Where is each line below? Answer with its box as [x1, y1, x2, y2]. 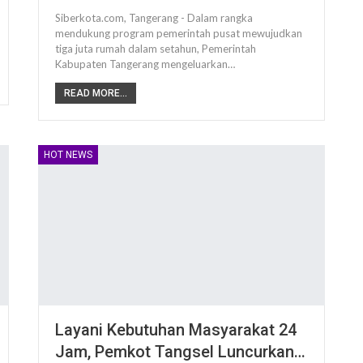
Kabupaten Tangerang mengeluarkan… [55, 58, 236, 71]
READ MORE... [64, 88, 128, 100]
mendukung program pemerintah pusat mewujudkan [55, 27, 303, 41]
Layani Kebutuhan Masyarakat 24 [55, 320, 297, 340]
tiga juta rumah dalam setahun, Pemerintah [55, 42, 257, 56]
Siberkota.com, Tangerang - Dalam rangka [55, 11, 254, 25]
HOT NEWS [44, 149, 93, 161]
